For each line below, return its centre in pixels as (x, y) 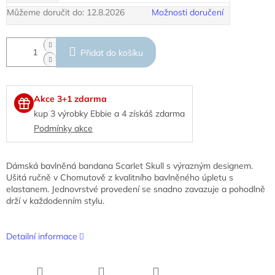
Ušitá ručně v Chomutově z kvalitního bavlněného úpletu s (120, 178)
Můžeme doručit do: (45, 13)
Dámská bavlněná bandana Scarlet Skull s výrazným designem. (130, 166)
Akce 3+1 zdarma (70, 99)
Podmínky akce (63, 129)
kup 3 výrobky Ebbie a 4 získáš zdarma (109, 114)
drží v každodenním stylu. (55, 201)
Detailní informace (42, 237)
